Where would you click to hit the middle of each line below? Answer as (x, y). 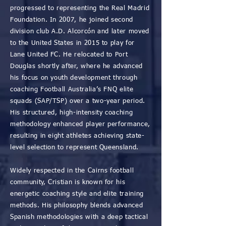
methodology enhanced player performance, (80, 124)
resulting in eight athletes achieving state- (77, 136)
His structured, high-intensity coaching (72, 113)
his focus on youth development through (74, 78)
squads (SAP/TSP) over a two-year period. (78, 101)
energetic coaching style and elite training (77, 194)
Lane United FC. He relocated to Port (69, 55)
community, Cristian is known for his (68, 182)
